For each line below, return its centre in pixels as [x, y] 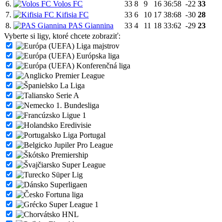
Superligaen [68, 184]
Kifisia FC [71, 14]
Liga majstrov [97, 46]
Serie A [67, 95]
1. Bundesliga [77, 105]
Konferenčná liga [102, 65]
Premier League [79, 75]
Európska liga [97, 55]
